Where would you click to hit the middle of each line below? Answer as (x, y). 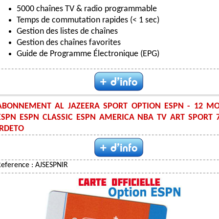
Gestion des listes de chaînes (67, 31)
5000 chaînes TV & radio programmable (87, 9)
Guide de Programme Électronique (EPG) (88, 54)
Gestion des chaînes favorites (69, 43)
